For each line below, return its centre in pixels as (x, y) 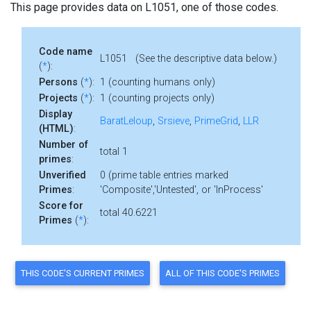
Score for (61, 206)
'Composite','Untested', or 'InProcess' (182, 190)
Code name (66, 52)
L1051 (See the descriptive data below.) (188, 59)
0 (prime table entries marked (164, 175)
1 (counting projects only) (157, 98)
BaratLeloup (126, 121)
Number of (64, 145)
